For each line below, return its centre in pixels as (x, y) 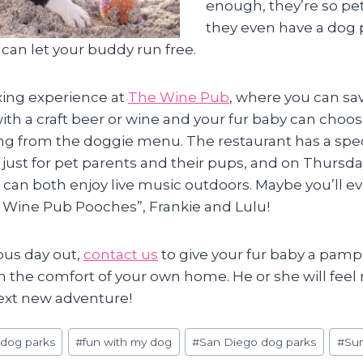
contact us (121, 254)
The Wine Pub (179, 97)
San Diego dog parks (258, 342)
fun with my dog (128, 342)
